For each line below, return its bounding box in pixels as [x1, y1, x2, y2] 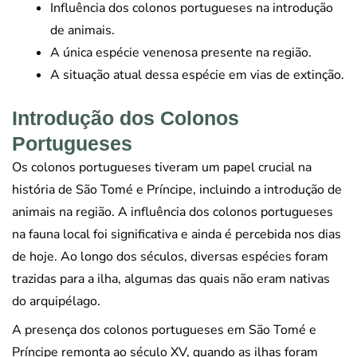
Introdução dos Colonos [12, 106, 239, 129]
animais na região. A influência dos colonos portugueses [12, 202, 333, 221]
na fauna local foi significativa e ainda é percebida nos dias [12, 225, 341, 243]
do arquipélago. [12, 292, 100, 310]
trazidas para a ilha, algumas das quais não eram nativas [12, 269, 330, 288]
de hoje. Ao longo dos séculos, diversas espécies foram [12, 247, 328, 265]
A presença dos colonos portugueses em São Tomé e [12, 320, 316, 339]
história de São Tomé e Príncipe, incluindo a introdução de [12, 180, 342, 198]
